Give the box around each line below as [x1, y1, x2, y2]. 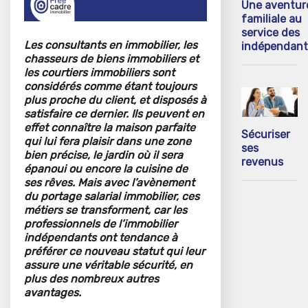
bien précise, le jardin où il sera [24, 148, 183, 162]
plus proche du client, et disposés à [24, 93, 206, 107]
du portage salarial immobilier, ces [24, 190, 199, 203]
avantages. [24, 286, 81, 300]
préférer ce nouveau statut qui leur [24, 245, 205, 258]
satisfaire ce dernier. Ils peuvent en [24, 107, 204, 121]
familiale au [241, 12, 302, 25]
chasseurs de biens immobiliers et [24, 52, 199, 66]
